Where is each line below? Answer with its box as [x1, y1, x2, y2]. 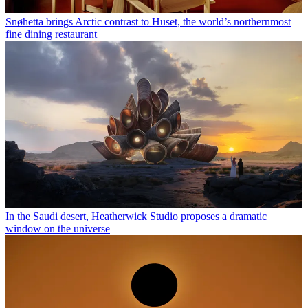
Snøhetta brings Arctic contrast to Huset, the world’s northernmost [5, 15, 291, 27]
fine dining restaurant [5, 27, 97, 40]
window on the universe [5, 222, 110, 234]
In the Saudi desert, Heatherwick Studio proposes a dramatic [5, 210, 267, 222]
